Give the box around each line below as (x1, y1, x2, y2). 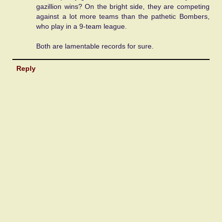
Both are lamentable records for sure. (36, 42, 154, 51)
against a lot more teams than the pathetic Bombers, (36, 12, 210, 21)
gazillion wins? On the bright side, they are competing (36, 2, 210, 11)
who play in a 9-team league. (36, 22, 127, 31)
